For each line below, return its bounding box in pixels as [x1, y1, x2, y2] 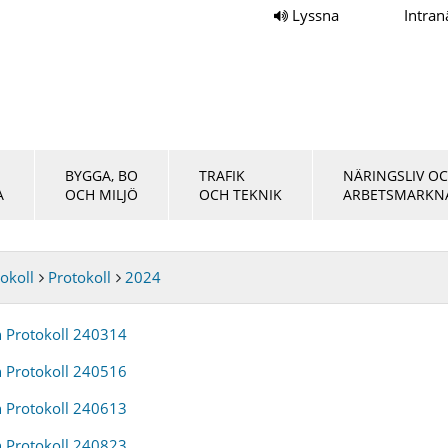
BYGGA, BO [65, 166, 138, 185]
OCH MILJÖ [65, 185, 138, 204]
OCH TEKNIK [199, 185, 282, 204]
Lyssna [288, 5, 343, 25]
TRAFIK [199, 166, 245, 185]
